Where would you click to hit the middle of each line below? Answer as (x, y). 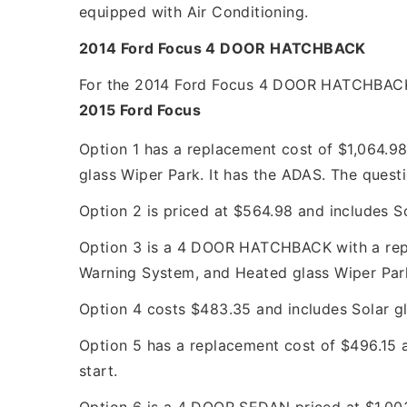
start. (99, 371)
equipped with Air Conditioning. (194, 12)
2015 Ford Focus (140, 110)
